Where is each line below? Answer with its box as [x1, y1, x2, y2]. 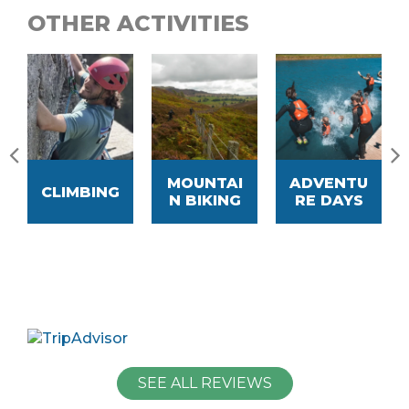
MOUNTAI [166, 174, 243, 193]
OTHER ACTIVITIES [27, 10, 249, 37]
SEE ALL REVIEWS [137, 374, 272, 393]
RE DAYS [294, 192, 363, 210]
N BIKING [168, 192, 241, 210]
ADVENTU [289, 174, 368, 193]
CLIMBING [41, 183, 120, 201]
